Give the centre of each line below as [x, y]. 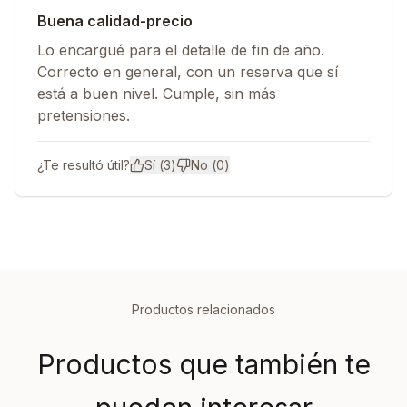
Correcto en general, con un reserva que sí [188, 72]
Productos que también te [203, 364]
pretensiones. [84, 115]
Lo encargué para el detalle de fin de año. [181, 50]
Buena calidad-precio [115, 21]
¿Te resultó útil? [84, 165]
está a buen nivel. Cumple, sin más [157, 94]
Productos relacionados [203, 309]
